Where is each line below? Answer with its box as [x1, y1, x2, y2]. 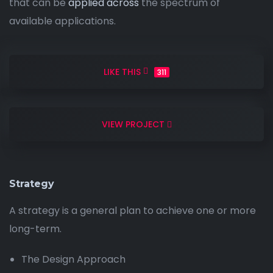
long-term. [9, 222, 62, 236]
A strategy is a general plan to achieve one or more [9, 204, 256, 218]
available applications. [9, 14, 116, 29]
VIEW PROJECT [101, 118, 165, 131]
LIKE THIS [104, 66, 141, 79]
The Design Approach [21, 252, 126, 267]
